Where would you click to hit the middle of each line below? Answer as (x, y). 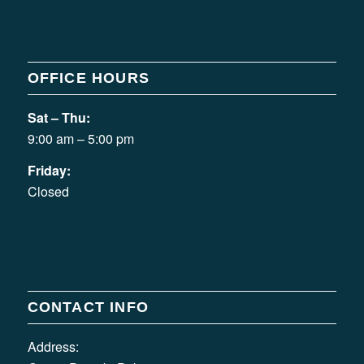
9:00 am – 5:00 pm (80, 138)
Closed (48, 192)
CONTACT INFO (88, 307)
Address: (53, 346)
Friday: (49, 171)
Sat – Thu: (58, 117)
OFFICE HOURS (88, 78)
